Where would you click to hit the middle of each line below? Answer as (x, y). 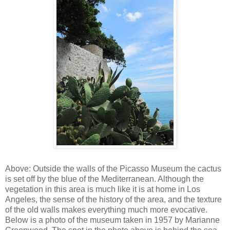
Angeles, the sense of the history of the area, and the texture (113, 199)
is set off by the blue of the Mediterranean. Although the (104, 179)
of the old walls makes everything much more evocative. (106, 209)
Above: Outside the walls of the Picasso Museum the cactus (113, 168)
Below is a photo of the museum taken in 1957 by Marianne (112, 220)
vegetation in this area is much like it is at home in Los (103, 189)
